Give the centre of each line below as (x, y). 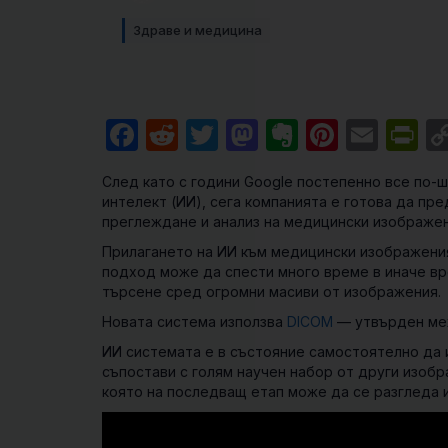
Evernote (366, 134)
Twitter (271, 134)
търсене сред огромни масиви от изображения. (271, 291)
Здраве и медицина (197, 30)
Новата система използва (194, 321)
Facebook (212, 134)
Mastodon (334, 134)
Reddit (227, 134)
